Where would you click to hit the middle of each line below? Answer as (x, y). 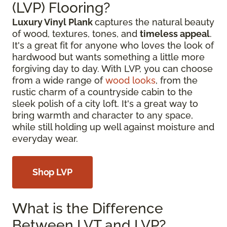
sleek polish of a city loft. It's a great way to (105, 104)
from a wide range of (59, 80)
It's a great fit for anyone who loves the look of (113, 45)
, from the (177, 80)
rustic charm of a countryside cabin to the (102, 92)
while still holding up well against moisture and (113, 127)
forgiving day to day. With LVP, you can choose (112, 69)
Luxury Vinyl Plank (53, 22)
